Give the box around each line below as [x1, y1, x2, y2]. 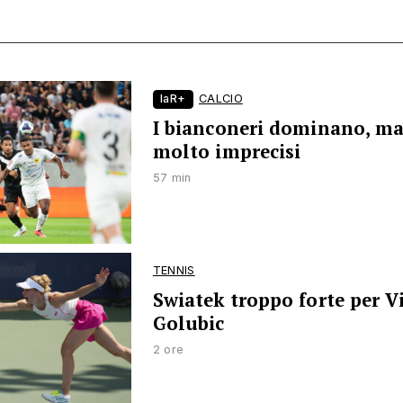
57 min [152, 171, 192, 185]
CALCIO [199, 92, 243, 106]
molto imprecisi [152, 139, 301, 165]
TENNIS [152, 263, 195, 277]
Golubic [152, 310, 225, 336]
